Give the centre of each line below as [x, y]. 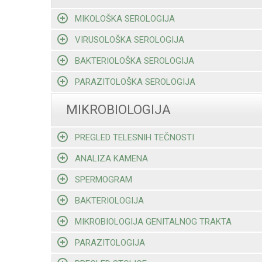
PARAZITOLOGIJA [110, 242]
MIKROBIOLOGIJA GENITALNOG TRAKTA [153, 221]
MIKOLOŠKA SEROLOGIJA [125, 18]
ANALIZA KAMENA [111, 158]
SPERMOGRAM [103, 179]
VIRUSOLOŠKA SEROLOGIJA [129, 39]
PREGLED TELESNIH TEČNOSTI [134, 137]
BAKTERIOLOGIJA [109, 200]
